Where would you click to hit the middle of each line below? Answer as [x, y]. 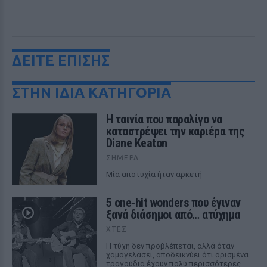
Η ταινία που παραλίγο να [164, 119]
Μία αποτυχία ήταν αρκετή [154, 174]
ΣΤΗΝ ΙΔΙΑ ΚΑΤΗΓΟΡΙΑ [91, 93]
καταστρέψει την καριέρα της [175, 131]
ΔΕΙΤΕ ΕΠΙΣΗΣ [61, 60]
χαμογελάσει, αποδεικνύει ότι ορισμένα [177, 255]
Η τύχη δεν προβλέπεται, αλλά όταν [170, 246]
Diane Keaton [136, 143]
